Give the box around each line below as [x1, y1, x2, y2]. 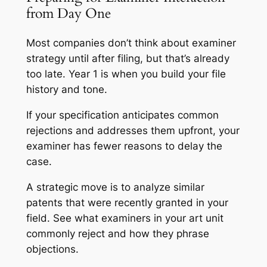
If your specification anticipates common [26, 108, 219, 121]
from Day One [26, 4, 111, 23]
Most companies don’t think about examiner [26, 36, 236, 49]
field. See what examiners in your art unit [26, 212, 223, 224]
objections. [26, 243, 79, 255]
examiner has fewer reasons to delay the [26, 139, 222, 152]
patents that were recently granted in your [26, 196, 228, 209]
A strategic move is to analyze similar [26, 181, 204, 193]
